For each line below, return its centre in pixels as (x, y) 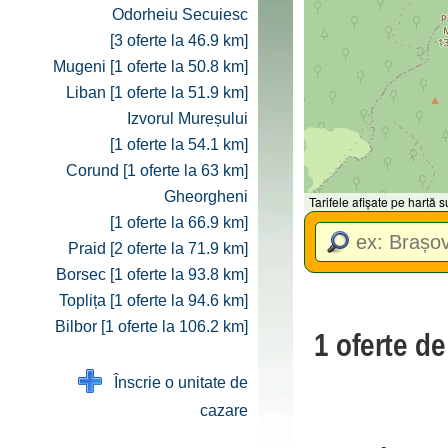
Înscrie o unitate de (175, 382)
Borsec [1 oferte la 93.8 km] (152, 274)
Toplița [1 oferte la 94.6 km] (153, 300)
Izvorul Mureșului (187, 118)
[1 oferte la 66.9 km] (179, 222)
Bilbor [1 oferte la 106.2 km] (151, 326)
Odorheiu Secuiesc (180, 14)
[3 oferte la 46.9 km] (179, 40)
